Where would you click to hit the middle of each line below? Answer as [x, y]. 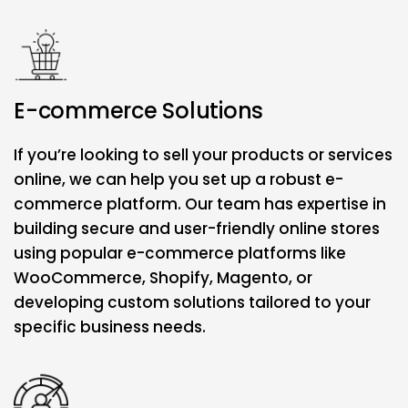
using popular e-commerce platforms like [180, 254]
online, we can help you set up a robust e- [178, 180]
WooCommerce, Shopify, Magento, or [163, 278]
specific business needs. [110, 327]
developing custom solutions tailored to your [192, 303]
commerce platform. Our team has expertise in [200, 204]
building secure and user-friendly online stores [197, 229]
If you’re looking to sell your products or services [203, 155]
